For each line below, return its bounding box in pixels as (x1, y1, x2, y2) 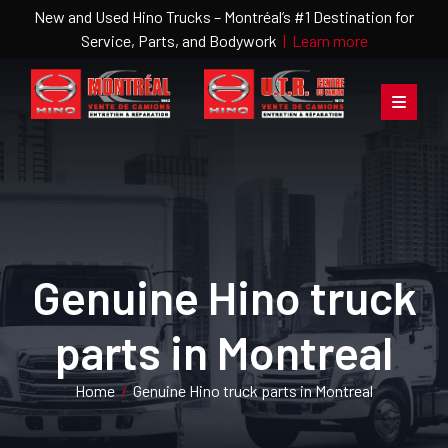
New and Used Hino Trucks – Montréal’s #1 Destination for (34, 7, 414, 26)
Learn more (291, 31, 368, 50)
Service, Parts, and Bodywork (80, 31, 283, 50)
